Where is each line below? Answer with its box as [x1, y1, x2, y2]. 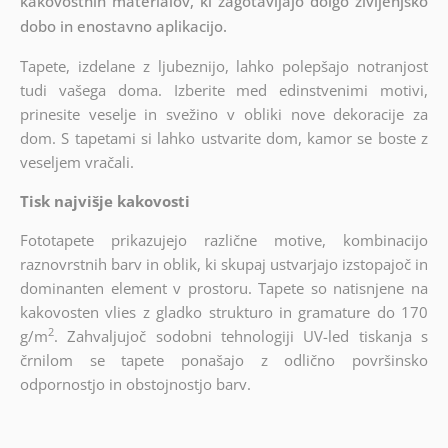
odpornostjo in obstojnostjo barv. [19, 373, 251, 394]
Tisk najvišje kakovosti [19, 190, 190, 211]
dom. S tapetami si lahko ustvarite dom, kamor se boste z [19, 127, 429, 148]
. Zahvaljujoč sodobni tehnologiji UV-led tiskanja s [53, 325, 429, 346]
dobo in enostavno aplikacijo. [19, 15, 227, 36]
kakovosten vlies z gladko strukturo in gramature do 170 [19, 301, 429, 322]
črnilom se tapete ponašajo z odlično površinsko [19, 349, 429, 370]
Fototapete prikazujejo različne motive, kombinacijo [19, 229, 429, 250]
